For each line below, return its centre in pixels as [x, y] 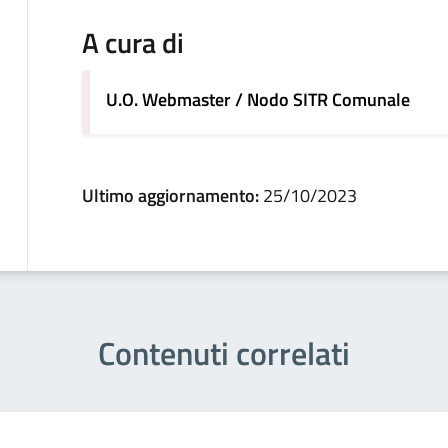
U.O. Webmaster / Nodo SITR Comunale [257, 100]
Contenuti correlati [224, 353]
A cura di [132, 43]
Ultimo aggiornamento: [172, 196]
